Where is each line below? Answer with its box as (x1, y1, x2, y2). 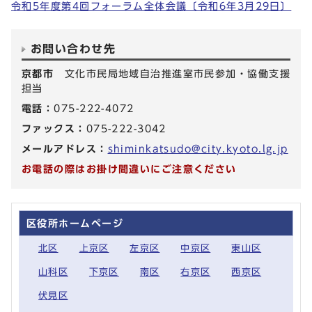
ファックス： (22, 123, 86, 134)
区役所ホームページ (26, 218, 123, 229)
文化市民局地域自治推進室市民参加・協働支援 (64, 68, 291, 79)
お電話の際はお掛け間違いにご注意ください (22, 164, 237, 175)
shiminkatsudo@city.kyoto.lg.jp (107, 143, 288, 155)
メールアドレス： (22, 143, 108, 155)
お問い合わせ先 (31, 43, 116, 55)
